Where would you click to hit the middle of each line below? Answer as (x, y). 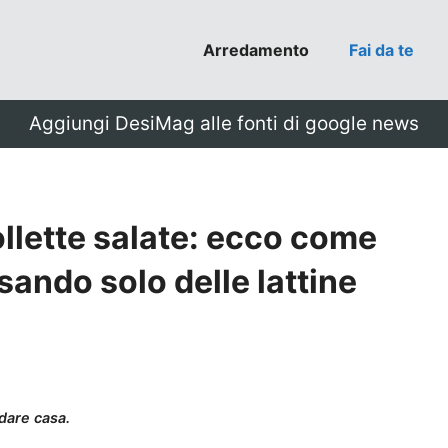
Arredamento (256, 50)
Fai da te (381, 50)
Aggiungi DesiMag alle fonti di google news (224, 123)
